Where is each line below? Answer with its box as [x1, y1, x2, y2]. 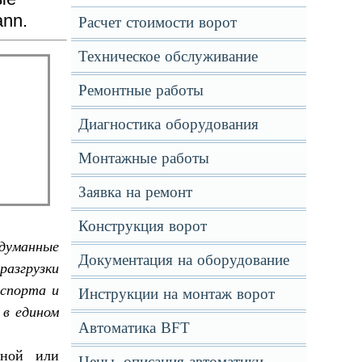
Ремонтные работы [78, 82, 204, 99]
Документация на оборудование [78, 251, 289, 268]
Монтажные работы [78, 149, 209, 166]
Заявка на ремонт [78, 183, 192, 200]
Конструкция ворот [78, 217, 207, 234]
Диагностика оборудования [78, 116, 259, 133]
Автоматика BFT [78, 319, 190, 336]
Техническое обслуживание [78, 48, 258, 65]
